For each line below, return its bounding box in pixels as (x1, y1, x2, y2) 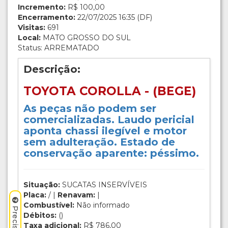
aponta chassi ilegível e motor (23, 125, 187, 137)
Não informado (74, 201, 130, 210)
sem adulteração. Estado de (23, 136, 175, 149)
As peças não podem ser (23, 102, 156, 115)
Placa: (23, 190, 46, 200)
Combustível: (23, 201, 74, 210)
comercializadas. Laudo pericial (23, 113, 194, 126)
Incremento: (18, 3, 66, 12)
